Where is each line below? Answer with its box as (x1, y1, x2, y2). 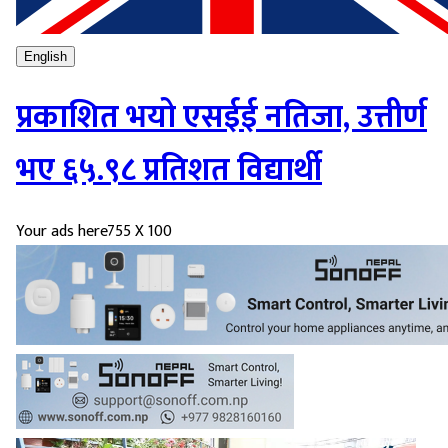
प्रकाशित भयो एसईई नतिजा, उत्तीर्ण (16, 90, 427, 144)
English (24, 48, 67, 64)
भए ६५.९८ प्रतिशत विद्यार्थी (16, 143, 322, 197)
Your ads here (16, 218, 107, 246)
